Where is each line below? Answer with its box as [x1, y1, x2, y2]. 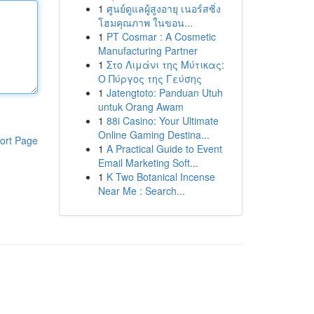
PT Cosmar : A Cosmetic [106, 29, 216, 43]
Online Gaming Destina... [97, 128, 210, 142]
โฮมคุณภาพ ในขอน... [97, 15, 193, 29]
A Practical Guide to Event [106, 142, 222, 156]
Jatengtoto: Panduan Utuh [106, 86, 223, 100]
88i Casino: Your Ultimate [106, 114, 219, 128]
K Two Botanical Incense [106, 170, 215, 184]
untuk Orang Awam [97, 100, 184, 114]
